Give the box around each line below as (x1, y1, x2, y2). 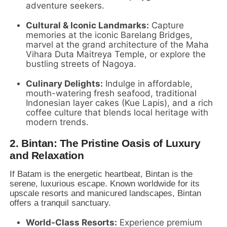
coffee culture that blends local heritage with (26, 107, 209, 118)
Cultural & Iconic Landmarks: (26, 20, 149, 30)
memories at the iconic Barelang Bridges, (26, 29, 193, 40)
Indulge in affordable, (103, 78, 193, 89)
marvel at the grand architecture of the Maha (26, 39, 209, 50)
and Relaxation (10, 149, 84, 161)
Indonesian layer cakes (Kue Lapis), (26, 97, 170, 108)
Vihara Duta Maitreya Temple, (26, 49, 147, 59)
